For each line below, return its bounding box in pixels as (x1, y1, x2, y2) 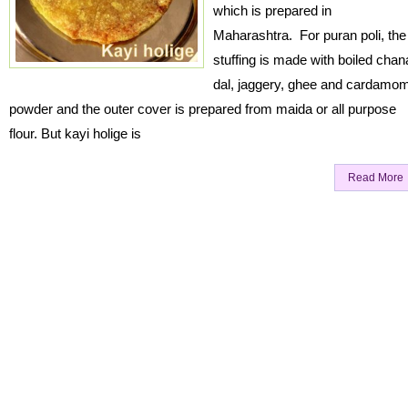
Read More (348, 171, 403, 184)
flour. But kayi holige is (9, 126, 141, 141)
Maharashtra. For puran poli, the (213, 27, 406, 43)
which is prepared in (213, 3, 331, 18)
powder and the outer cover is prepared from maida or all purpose (9, 101, 396, 117)
